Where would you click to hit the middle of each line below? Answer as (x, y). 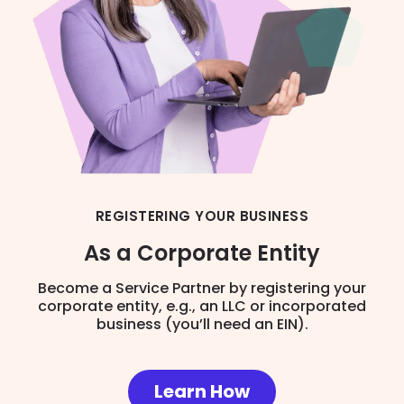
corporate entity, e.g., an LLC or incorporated (202, 307)
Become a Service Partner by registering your (202, 289)
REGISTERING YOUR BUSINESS (202, 216)
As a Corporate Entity (202, 253)
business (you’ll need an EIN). (202, 325)
